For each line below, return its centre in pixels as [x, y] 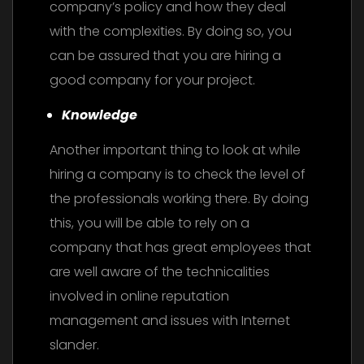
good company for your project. [152, 80]
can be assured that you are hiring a [165, 56]
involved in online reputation [139, 297]
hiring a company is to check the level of [178, 175]
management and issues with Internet [170, 321]
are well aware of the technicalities [160, 272]
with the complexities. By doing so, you [171, 32]
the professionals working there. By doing [179, 199]
